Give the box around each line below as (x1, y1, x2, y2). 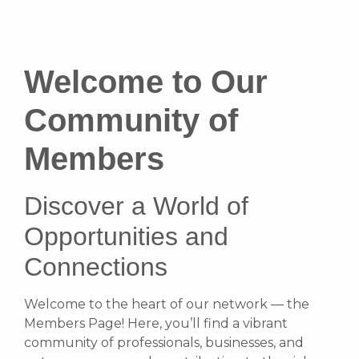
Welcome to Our (24, 64, 268, 100)
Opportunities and (24, 222, 228, 252)
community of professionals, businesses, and (24, 335, 304, 351)
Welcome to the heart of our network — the (24, 296, 309, 313)
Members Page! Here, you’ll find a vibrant (24, 316, 288, 332)
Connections (24, 252, 167, 282)
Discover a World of (24, 192, 248, 221)
